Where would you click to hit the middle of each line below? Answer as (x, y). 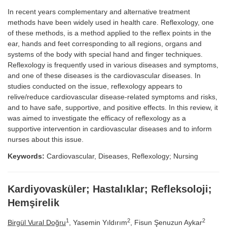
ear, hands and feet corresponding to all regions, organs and (105, 43)
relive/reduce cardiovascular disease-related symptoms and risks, (112, 97)
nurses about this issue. (46, 139)
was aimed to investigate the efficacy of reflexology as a (97, 118)
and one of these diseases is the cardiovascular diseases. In (104, 75)
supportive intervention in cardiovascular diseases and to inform (110, 128)
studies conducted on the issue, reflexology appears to (95, 86)
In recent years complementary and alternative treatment (99, 11)
